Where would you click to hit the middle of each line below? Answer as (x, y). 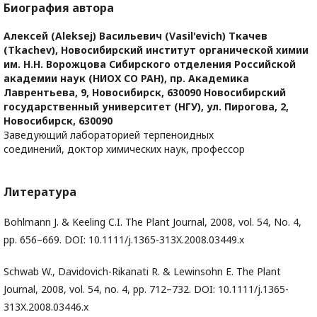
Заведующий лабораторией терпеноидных (109, 135)
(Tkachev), (32, 50)
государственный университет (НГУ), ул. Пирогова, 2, (146, 107)
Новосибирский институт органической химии (185, 50)
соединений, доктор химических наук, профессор (124, 149)
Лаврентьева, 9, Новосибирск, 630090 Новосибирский (145, 93)
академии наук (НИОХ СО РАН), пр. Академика (126, 79)
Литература (40, 192)
